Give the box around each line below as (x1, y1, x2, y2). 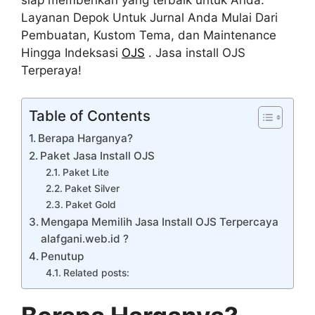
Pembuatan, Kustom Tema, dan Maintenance (21, 28, 276, 43)
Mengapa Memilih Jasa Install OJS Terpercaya (41, 214, 279, 229)
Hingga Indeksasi (21, 46, 122, 60)
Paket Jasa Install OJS (40, 148, 158, 162)
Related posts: (63, 266, 129, 278)
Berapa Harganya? (38, 131, 134, 145)
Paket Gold (65, 198, 116, 210)
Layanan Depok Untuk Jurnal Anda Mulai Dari (21, 11, 278, 25)
